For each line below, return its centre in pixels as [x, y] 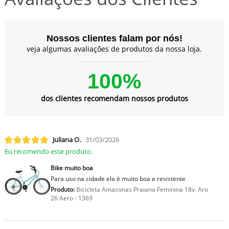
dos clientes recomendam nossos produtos [114, 99]
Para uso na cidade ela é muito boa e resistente [118, 179]
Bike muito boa [72, 168]
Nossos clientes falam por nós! [114, 39]
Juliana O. [66, 140]
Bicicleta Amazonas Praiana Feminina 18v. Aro [141, 190]
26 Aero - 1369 [71, 198]
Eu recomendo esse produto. [48, 152]
